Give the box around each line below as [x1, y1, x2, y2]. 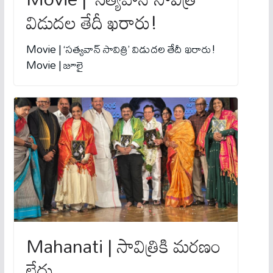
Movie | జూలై [26, 54, 83, 76]
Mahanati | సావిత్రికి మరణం [26, 228, 221, 264]
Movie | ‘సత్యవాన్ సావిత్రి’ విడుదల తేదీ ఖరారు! [26, 38, 216, 60]
